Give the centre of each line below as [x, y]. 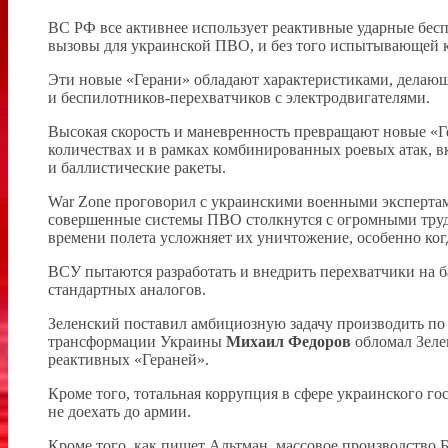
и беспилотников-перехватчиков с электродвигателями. [239, 97]
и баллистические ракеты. [137, 167]
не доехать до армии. [119, 411]
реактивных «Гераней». [128, 359]
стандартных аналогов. [127, 289]
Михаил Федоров [288, 341]
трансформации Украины [137, 341]
